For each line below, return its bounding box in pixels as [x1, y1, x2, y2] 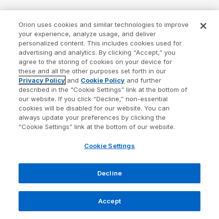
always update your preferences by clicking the [19, 113, 166, 121]
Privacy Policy [19, 76, 66, 84]
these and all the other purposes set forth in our [19, 67, 167, 75]
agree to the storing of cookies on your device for [19, 58, 173, 66]
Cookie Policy [81, 76, 125, 84]
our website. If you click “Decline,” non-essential [19, 95, 168, 103]
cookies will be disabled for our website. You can [19, 104, 170, 112]
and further [125, 76, 162, 84]
